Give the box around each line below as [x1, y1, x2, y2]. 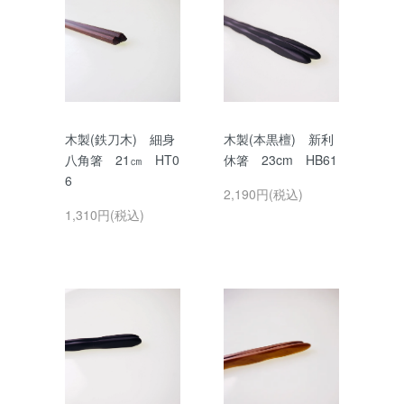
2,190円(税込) [224, 185, 303, 203]
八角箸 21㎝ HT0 [65, 151, 179, 169]
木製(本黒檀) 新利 [224, 130, 334, 148]
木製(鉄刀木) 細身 [65, 130, 175, 148]
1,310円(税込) [65, 206, 144, 224]
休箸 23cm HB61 [224, 151, 337, 169]
